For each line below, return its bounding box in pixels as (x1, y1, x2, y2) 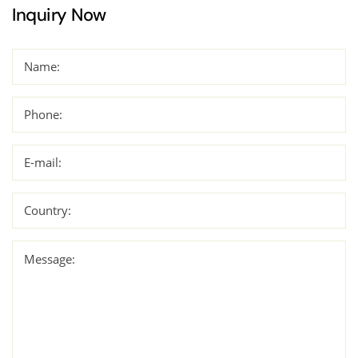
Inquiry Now (12, 3, 106, 26)
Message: (24, 250, 75, 267)
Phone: (24, 105, 62, 122)
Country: (24, 201, 71, 218)
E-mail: (24, 153, 62, 170)
